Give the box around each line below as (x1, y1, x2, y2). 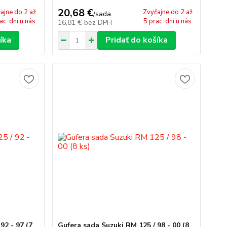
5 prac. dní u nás (143, 17, 192, 26)
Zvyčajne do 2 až (142, 8, 193, 17)
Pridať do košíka (105, 34, 168, 46)
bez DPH (84, 18, 112, 27)
